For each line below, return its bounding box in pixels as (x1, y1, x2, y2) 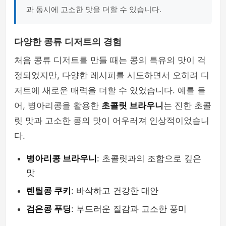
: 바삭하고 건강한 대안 (71, 186, 158, 196)
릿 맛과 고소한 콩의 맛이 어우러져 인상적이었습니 (14, 116, 209, 126)
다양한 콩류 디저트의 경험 (14, 37, 122, 47)
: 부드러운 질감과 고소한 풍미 (71, 204, 187, 214)
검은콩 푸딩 (26, 204, 71, 214)
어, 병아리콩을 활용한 (14, 100, 101, 110)
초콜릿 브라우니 (101, 100, 163, 110)
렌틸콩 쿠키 (26, 186, 71, 196)
